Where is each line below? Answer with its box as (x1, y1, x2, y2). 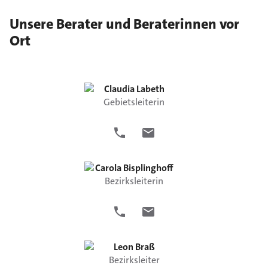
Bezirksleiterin (105, 175, 163, 188)
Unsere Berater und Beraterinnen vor (10, 14, 239, 34)
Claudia (103, 83, 135, 96)
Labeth (136, 83, 165, 96)
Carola (95, 162, 121, 175)
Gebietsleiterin (103, 96, 165, 109)
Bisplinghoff (123, 162, 173, 175)
